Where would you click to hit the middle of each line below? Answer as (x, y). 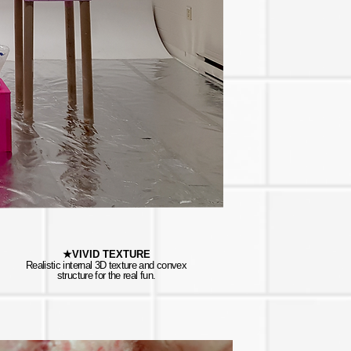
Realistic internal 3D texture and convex (106, 265)
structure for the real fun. (106, 275)
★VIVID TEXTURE (106, 254)
